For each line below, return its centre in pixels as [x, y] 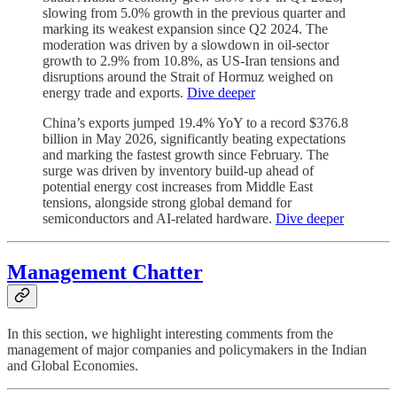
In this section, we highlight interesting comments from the [170, 333]
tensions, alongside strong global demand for [167, 202]
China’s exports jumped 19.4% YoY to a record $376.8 [195, 122]
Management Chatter [105, 272]
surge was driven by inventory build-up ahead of [178, 170]
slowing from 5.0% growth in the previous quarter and [194, 12]
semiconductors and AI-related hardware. [159, 218]
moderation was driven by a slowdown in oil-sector [186, 44]
